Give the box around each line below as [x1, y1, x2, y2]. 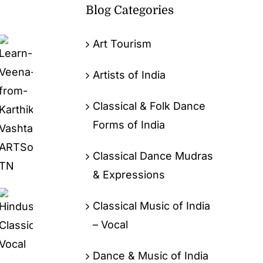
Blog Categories [85, 3, 174, 17]
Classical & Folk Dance [92, 99, 205, 112]
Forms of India [92, 118, 165, 131]
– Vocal [92, 218, 128, 231]
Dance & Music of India [92, 249, 208, 262]
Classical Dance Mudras [92, 149, 213, 162]
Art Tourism [92, 37, 151, 50]
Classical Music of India [92, 199, 210, 212]
